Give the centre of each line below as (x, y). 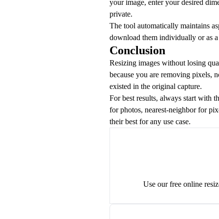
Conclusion (137, 50)
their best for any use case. (150, 121)
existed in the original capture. (156, 86)
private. (121, 14)
